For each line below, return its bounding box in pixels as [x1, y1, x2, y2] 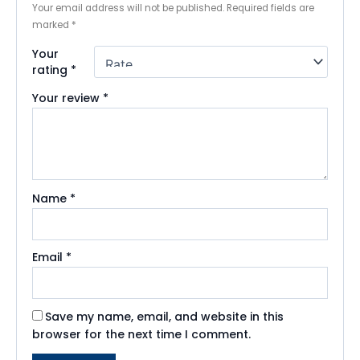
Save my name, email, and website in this [45, 308, 284, 325]
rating [32, 61, 72, 78]
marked [32, 18, 72, 31]
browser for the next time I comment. [32, 325, 252, 342]
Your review [32, 89, 104, 106]
